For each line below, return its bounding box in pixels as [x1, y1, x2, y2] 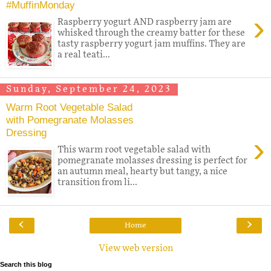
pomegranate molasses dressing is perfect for [57, 155, 248, 166]
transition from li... [57, 177, 138, 188]
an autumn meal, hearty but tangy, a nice [57, 166, 228, 177]
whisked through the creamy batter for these [57, 27, 246, 38]
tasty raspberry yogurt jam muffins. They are [57, 38, 246, 49]
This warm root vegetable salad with [57, 144, 211, 155]
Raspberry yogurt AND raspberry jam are [57, 16, 232, 27]
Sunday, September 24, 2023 [6, 84, 172, 95]
